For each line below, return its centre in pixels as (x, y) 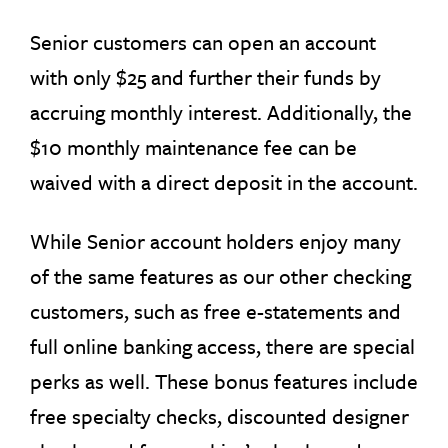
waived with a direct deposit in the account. (224, 181)
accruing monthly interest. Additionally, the (221, 111)
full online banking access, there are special (222, 345)
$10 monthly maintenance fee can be (193, 146)
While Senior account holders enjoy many (215, 240)
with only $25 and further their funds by (205, 76)
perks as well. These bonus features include (224, 380)
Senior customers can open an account (203, 41)
